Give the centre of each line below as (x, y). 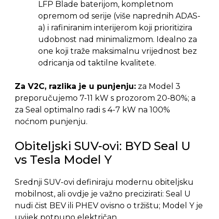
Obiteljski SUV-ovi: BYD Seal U (103, 146)
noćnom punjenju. (51, 121)
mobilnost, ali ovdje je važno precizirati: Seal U (103, 194)
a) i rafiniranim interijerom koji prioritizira (115, 28)
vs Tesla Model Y (63, 160)
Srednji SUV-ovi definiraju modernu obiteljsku (104, 182)
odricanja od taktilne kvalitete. (97, 63)
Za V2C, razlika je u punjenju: (75, 86)
